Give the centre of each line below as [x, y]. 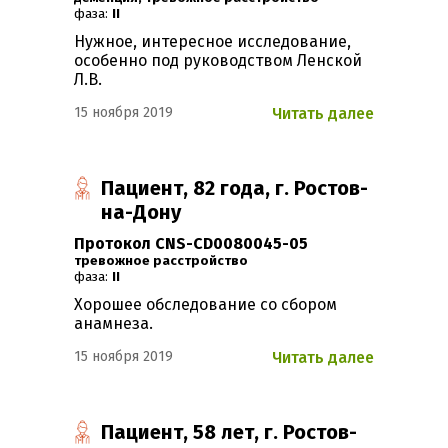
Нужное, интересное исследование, [212, 42]
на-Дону [141, 212]
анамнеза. [113, 324]
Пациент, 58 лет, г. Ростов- [229, 432]
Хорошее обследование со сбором [205, 305]
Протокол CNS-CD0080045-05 [191, 244]
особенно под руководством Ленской [218, 61]
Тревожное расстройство [164, 261]
